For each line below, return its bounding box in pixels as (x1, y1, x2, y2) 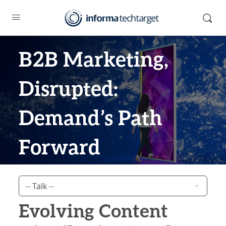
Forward (19, 138, 101, 158)
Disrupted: (19, 80, 119, 100)
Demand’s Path (19, 109, 163, 129)
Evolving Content (19, 203, 168, 221)
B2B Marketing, (19, 50, 169, 71)
